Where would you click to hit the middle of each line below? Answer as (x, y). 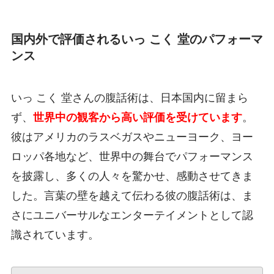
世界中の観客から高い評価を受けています (137, 118)
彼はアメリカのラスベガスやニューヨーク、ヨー (132, 137)
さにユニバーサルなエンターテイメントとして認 (132, 216)
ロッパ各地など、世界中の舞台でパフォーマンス (132, 157)
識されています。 (55, 235)
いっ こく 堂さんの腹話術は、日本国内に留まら (129, 98)
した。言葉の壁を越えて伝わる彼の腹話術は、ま (132, 196)
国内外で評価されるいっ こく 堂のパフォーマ (137, 39)
